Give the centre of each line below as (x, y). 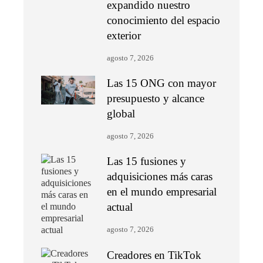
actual (120, 207)
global (121, 114)
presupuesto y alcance (156, 99)
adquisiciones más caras (160, 177)
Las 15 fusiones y (147, 161)
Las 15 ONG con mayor (162, 83)
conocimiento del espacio (164, 21)
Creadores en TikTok (154, 255)
